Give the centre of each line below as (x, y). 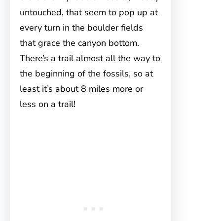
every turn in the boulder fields (81, 28)
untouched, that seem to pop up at (89, 13)
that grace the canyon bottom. (81, 43)
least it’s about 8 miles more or (81, 89)
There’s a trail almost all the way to (90, 58)
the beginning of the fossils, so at (86, 74)
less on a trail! (48, 104)
